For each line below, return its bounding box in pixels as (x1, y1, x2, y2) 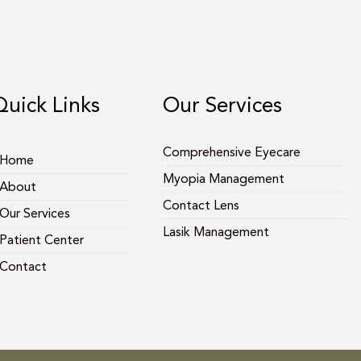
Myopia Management (163, 171, 285, 187)
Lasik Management (163, 224, 270, 240)
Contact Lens (163, 197, 240, 214)
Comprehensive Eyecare (163, 144, 301, 160)
